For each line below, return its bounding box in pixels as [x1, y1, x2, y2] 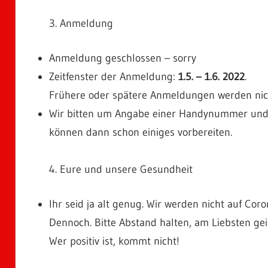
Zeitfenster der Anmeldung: [49, 69, 178, 83]
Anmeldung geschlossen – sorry [49, 51, 196, 65]
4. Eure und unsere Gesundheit [49, 162, 193, 176]
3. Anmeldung [49, 16, 113, 30]
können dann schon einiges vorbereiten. [49, 125, 232, 139]
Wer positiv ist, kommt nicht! [49, 234, 179, 248]
